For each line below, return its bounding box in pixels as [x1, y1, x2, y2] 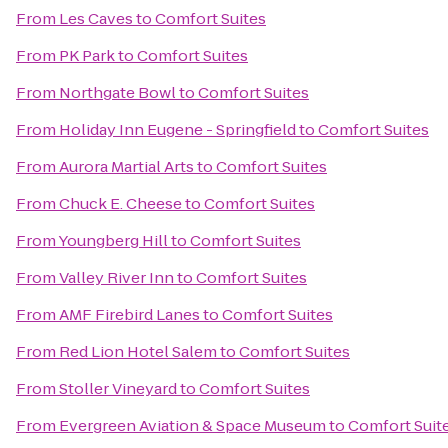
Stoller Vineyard [59, 378, 177, 399]
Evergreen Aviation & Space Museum [59, 415, 326, 436]
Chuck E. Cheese [59, 193, 182, 214]
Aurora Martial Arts [59, 156, 194, 177]
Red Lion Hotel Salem [59, 341, 217, 362]
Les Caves [59, 8, 133, 29]
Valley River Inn [59, 267, 174, 288]
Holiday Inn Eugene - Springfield [59, 119, 296, 140]
